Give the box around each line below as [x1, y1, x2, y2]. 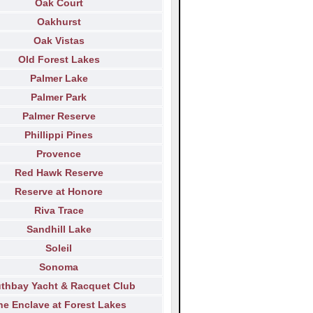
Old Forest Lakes [17, 54, 100, 66]
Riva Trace [34, 205, 84, 217]
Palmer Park [31, 92, 87, 103]
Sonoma [39, 261, 78, 273]
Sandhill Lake [26, 224, 92, 235]
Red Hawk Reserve [14, 167, 103, 179]
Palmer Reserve [22, 110, 96, 122]
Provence [36, 148, 81, 160]
